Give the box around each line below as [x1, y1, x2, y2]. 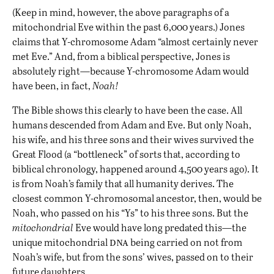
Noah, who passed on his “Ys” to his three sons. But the [12, 206, 248, 220]
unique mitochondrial [12, 235, 109, 249]
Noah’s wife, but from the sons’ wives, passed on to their [12, 250, 253, 264]
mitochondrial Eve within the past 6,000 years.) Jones [12, 20, 245, 34]
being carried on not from [128, 235, 242, 249]
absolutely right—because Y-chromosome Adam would [12, 64, 249, 78]
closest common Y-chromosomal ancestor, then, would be [12, 191, 262, 205]
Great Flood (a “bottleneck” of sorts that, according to [12, 147, 240, 161]
